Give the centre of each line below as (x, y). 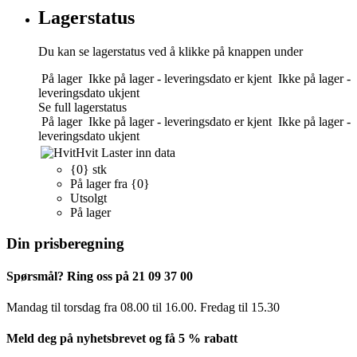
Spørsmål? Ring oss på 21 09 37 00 (100, 276)
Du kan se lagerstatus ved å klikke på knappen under (171, 51)
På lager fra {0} (110, 183)
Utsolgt (88, 198)
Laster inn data (138, 152)
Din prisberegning (65, 243)
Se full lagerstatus (82, 107)
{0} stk (88, 169)
